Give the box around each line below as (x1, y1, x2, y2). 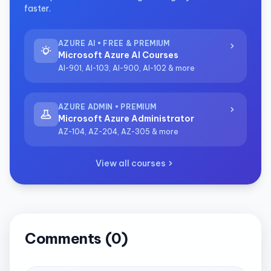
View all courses (96, 157, 166, 169)
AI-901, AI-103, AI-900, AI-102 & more (58, 63, 195, 73)
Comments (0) (25, 229, 128, 247)
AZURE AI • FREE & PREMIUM (58, 38, 170, 48)
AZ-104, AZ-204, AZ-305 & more (58, 126, 178, 136)
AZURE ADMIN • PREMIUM (58, 102, 157, 111)
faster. (24, 2, 51, 14)
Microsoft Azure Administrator (58, 113, 194, 124)
